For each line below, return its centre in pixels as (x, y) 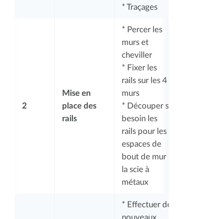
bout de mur (144, 156)
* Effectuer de (147, 204)
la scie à (135, 169)
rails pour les (144, 131)
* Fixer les (139, 67)
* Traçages (140, 7)
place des (79, 106)
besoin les (140, 118)
